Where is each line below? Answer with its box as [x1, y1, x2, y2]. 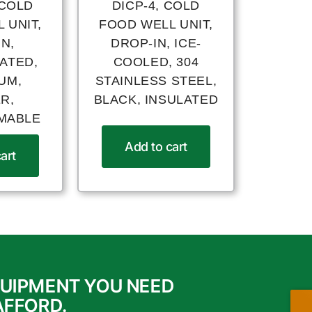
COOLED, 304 [113, 55, 199, 70]
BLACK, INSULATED [93, 93, 219, 107]
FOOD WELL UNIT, [98, 17, 213, 32]
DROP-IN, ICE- [111, 36, 201, 51]
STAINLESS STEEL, [95, 74, 217, 88]
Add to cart [125, 139, 187, 154]
